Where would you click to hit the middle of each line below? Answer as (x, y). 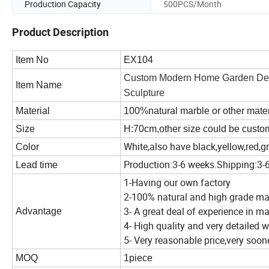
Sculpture (144, 93)
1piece (138, 258)
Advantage (39, 211)
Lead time (37, 165)
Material (34, 111)
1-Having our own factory (178, 183)
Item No (32, 60)
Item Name (40, 85)
